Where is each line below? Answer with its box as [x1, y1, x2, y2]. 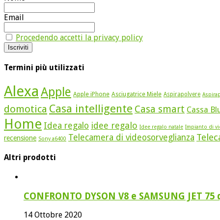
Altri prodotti [4, 152, 56, 162]
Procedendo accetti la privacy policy [16, 32, 143, 42]
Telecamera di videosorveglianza [68, 132, 194, 142]
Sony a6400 [38, 135, 66, 142]
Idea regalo [44, 120, 89, 131]
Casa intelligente [49, 102, 133, 115]
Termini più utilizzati [4, 63, 84, 73]
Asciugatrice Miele [111, 90, 162, 98]
